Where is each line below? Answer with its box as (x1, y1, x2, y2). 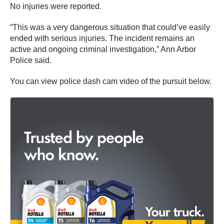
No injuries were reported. (10, 1, 101, 10)
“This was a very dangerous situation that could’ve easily (10, 22, 210, 31)
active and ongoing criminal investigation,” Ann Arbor (10, 44, 196, 53)
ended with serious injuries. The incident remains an (10, 33, 194, 42)
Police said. (10, 55, 51, 64)
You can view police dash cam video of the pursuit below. (10, 76, 211, 85)
